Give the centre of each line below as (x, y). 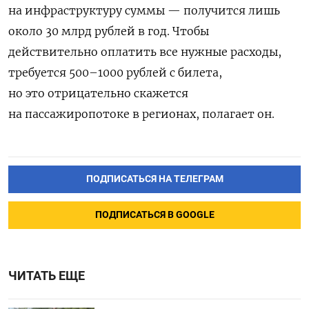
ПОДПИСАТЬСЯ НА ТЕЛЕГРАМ (154, 179)
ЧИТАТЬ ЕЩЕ (47, 276)
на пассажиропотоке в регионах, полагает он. (141, 113)
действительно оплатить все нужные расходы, (145, 51)
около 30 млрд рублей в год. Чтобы (109, 31)
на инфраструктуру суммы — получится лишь (144, 10)
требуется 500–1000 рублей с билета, (115, 72)
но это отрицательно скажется (98, 93)
